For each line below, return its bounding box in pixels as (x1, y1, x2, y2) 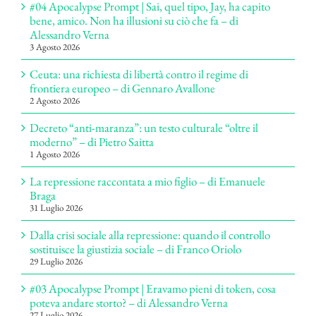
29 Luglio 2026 (30, 255, 83, 267)
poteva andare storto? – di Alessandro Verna (30, 294, 228, 310)
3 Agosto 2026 (30, 40, 80, 53)
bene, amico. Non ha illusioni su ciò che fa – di (30, 12, 238, 28)
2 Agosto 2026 (30, 94, 80, 107)
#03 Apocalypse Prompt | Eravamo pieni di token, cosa (30, 280, 276, 296)
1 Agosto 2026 (30, 147, 80, 160)
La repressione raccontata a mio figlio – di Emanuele (30, 173, 265, 189)
